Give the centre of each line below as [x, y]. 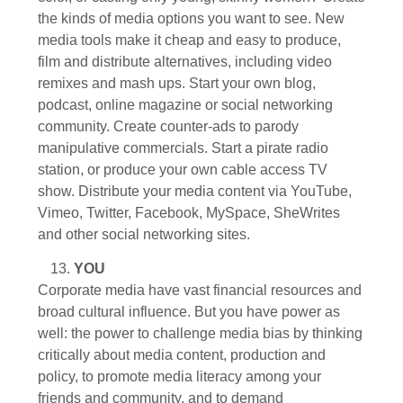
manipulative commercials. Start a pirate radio [183, 148]
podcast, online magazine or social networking [185, 105]
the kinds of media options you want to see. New [191, 18]
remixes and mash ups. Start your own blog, [177, 83]
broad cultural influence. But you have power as [189, 312]
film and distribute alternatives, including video [185, 62]
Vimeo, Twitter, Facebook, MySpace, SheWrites [189, 213]
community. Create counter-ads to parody [168, 126]
